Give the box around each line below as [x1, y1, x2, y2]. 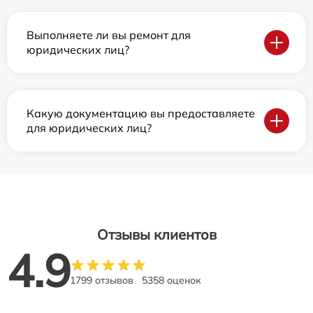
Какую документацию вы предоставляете [27, 106, 255, 121]
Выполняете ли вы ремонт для [27, 28, 191, 43]
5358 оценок [142, 274, 201, 287]
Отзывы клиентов [96, 226, 217, 244]
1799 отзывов [70, 274, 133, 287]
